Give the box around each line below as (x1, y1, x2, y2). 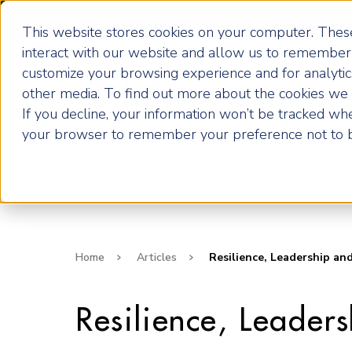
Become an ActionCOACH (31, 10, 196, 29)
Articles (137, 250, 177, 265)
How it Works (254, 83, 336, 97)
